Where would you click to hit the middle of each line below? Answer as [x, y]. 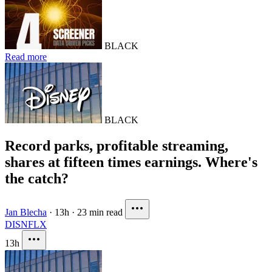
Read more [26, 57]
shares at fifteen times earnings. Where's [131, 162]
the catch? [37, 178]
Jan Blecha [26, 212]
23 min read [100, 212]
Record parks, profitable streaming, [117, 145]
